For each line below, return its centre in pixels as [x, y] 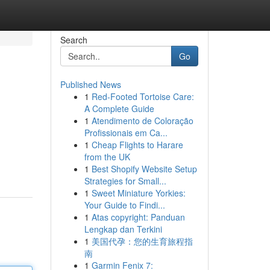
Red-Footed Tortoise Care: [143, 96]
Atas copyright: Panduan [138, 217]
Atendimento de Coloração [142, 121]
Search [74, 40]
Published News [90, 84]
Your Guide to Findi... [124, 205]
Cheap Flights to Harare [137, 145]
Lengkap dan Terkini [123, 229]
